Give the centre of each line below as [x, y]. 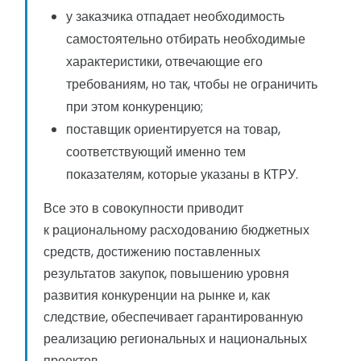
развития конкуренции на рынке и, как [157, 296]
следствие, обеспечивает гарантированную [173, 317]
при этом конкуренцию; [135, 107]
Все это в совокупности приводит [143, 209]
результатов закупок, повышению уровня [166, 274]
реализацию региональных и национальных [175, 339]
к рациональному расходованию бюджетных [176, 230]
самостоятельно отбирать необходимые [186, 39]
